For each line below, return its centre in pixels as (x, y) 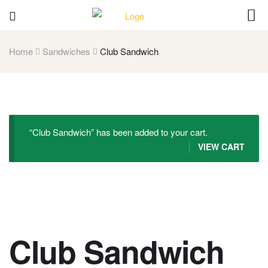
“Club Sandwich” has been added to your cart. (118, 132)
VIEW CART (221, 146)
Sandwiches (67, 51)
